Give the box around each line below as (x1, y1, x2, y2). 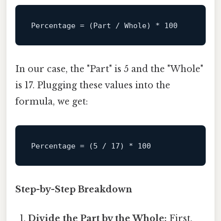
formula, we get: (15, 96, 88, 107)
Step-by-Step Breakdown (15, 184, 132, 195)
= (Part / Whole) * (75, 21, 164, 30)
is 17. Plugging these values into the (15, 79, 170, 91)
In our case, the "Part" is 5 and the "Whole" (15, 63, 203, 74)
